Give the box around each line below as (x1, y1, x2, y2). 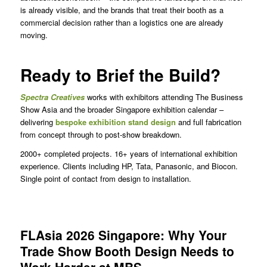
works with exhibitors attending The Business (84, 91, 243, 103)
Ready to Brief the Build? (20, 63, 221, 88)
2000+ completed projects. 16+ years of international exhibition (20, 148, 237, 160)
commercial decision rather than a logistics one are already (20, 17, 223, 29)
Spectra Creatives (20, 91, 85, 103)
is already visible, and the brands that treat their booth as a (20, 4, 223, 16)
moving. (20, 29, 48, 41)
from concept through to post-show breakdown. (20, 129, 182, 141)
